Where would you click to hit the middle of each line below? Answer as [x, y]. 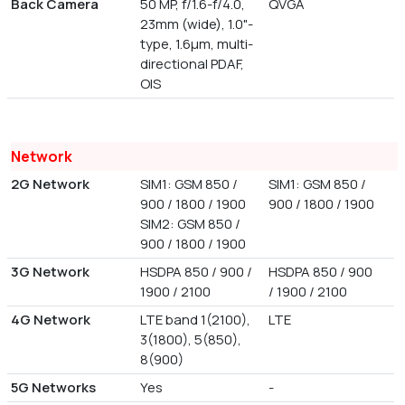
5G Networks [53, 387]
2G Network [50, 184]
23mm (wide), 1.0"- [196, 24]
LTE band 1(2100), [195, 319]
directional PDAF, [192, 63]
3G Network [50, 271]
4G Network [51, 319]
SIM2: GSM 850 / [190, 223]
